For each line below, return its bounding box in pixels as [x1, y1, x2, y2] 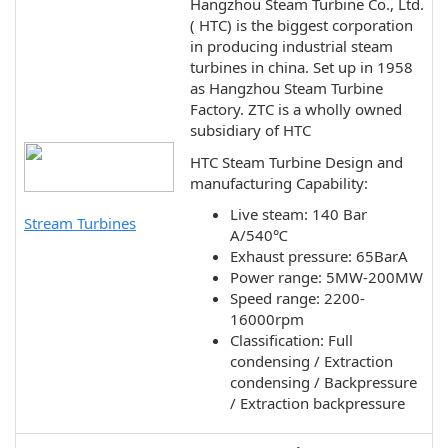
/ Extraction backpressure [230, 393, 405, 413]
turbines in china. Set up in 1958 [190, 57, 413, 77]
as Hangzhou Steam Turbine [190, 78, 383, 98]
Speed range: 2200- [230, 288, 365, 308]
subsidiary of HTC [190, 120, 311, 140]
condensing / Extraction [230, 351, 393, 371]
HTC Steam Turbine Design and [190, 151, 403, 172]
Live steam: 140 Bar [230, 204, 367, 224]
